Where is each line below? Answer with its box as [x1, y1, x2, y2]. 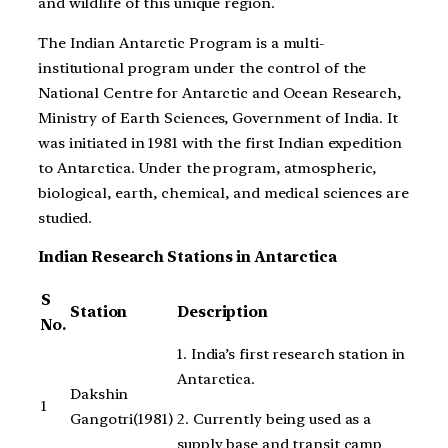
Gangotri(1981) [70, 410, 173, 429]
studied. [38, 208, 93, 227]
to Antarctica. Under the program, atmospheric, [38, 158, 377, 177]
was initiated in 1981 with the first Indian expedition [38, 133, 402, 152]
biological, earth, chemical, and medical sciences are [38, 183, 409, 202]
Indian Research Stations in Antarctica [38, 248, 338, 267]
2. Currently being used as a [177, 409, 372, 428]
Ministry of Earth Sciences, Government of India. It [38, 108, 398, 127]
